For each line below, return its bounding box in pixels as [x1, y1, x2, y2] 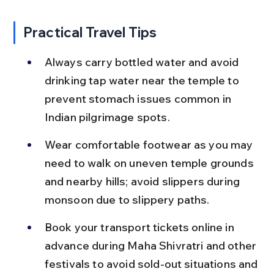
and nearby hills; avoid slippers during [44, 174, 243, 188]
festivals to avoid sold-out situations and [44, 257, 261, 271]
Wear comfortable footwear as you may [44, 138, 256, 152]
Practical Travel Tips [23, 24, 157, 41]
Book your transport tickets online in [44, 220, 237, 234]
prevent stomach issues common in [44, 92, 234, 106]
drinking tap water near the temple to [44, 73, 242, 87]
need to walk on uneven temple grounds [44, 156, 256, 170]
